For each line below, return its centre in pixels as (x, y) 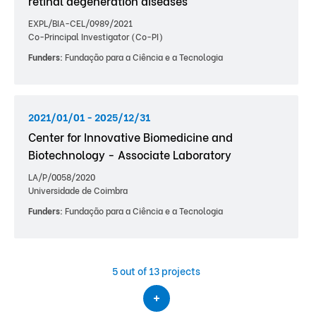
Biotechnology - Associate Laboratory (130, 154)
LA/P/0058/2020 (62, 177)
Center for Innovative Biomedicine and (130, 136)
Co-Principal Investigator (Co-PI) (96, 36)
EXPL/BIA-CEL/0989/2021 (80, 23)
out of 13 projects (160, 271)
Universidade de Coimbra (78, 190)
